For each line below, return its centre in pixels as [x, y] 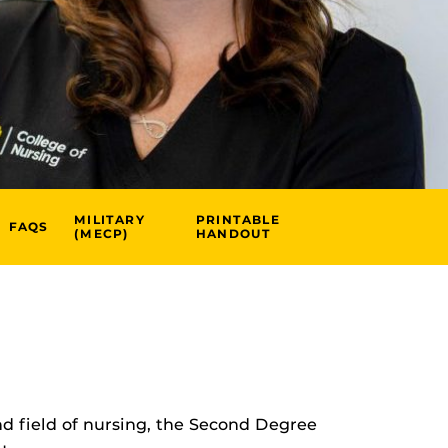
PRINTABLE [237, 219]
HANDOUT [233, 233]
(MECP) [102, 233]
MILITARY [109, 219]
